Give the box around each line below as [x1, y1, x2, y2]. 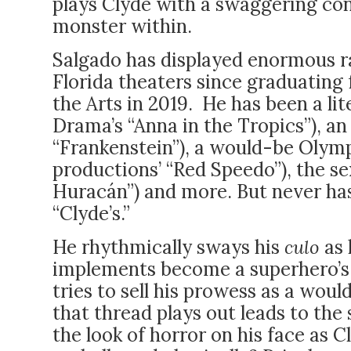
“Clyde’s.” [52, 201, 130, 226]
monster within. [52, 14, 192, 38]
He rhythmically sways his [52, 235, 284, 259]
